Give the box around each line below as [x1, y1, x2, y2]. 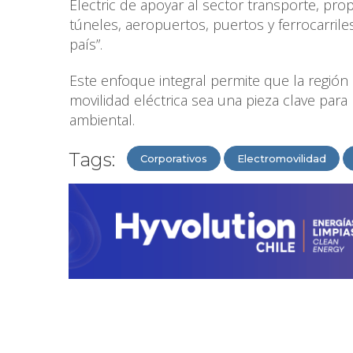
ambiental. [69, 110, 135, 129]
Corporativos [140, 151, 207, 165]
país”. [69, 34, 102, 54]
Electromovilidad [237, 151, 326, 165]
